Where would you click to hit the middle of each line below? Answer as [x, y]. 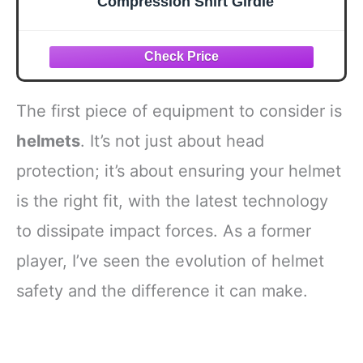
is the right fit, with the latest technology [172, 201]
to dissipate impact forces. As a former [164, 231]
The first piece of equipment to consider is [179, 111]
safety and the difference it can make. [162, 291]
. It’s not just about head [172, 141]
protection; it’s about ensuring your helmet [179, 171]
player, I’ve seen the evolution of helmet [170, 261]
